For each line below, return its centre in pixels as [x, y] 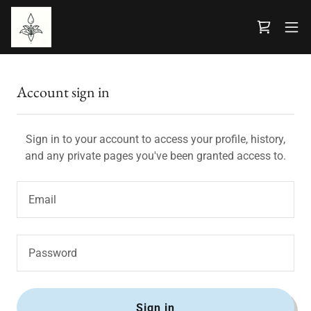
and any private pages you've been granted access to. [155, 156]
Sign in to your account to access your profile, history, [155, 139]
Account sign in [63, 92]
